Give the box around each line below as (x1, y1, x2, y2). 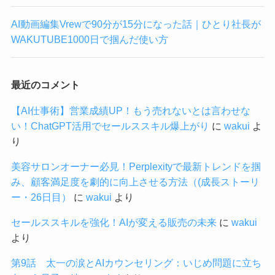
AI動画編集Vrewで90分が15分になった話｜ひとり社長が (10, 18, 261, 30)
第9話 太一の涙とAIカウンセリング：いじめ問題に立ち (10, 257, 261, 268)
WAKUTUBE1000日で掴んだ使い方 (10, 34, 168, 45)
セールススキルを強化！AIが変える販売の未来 (10, 216, 217, 228)
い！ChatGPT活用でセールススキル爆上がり (10, 120, 209, 131)
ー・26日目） (10, 191, 71, 203)
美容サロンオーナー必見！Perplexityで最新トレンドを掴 (10, 160, 261, 172)
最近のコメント (10, 79, 80, 91)
